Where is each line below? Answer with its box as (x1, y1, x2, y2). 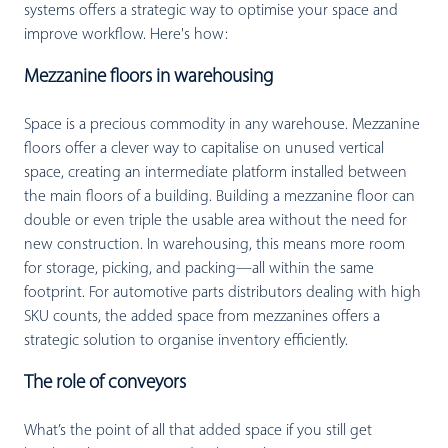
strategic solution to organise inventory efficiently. (24, 333, 348, 350)
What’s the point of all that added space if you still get (24, 423, 372, 440)
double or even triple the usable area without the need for (24, 213, 407, 230)
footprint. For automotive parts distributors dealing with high (24, 285, 421, 302)
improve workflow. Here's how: (24, 27, 228, 43)
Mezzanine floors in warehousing (24, 68, 273, 88)
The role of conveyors (24, 374, 186, 394)
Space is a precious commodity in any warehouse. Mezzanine (24, 117, 420, 134)
